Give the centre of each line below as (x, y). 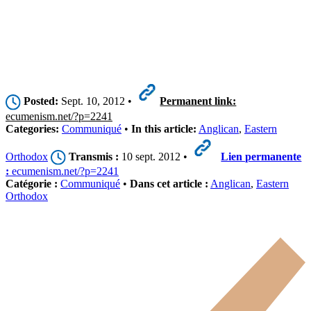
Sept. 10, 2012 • (97, 101)
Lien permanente (261, 156)
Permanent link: (198, 101)
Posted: (41, 101)
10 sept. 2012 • (155, 156)
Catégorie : (32, 184)
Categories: (32, 128)
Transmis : (94, 156)
